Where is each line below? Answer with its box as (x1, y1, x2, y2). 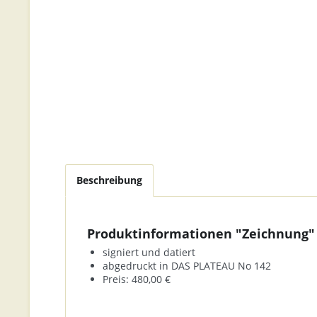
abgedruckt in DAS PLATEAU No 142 (103, 259, 271, 272)
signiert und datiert (103, 246, 195, 259)
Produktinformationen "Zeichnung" (87, 225, 315, 242)
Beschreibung (76, 173, 142, 187)
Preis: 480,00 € (103, 272, 171, 286)
